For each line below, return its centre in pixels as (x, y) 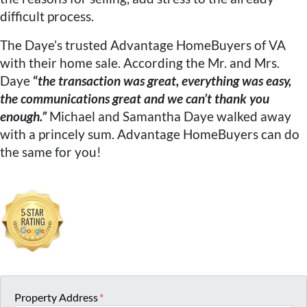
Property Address (56, 297)
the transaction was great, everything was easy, (164, 80)
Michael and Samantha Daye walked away (170, 116)
